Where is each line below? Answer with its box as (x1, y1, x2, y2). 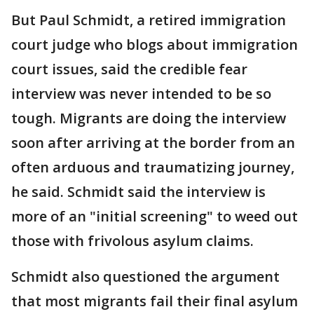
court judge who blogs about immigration (11, 34, 298, 54)
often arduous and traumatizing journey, (11, 157, 294, 177)
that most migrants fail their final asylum (11, 291, 298, 310)
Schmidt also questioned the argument (11, 266, 280, 286)
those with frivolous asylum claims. (11, 231, 254, 250)
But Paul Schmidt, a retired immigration (11, 10, 286, 29)
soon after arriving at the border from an (11, 132, 295, 152)
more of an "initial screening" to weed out (11, 206, 298, 226)
